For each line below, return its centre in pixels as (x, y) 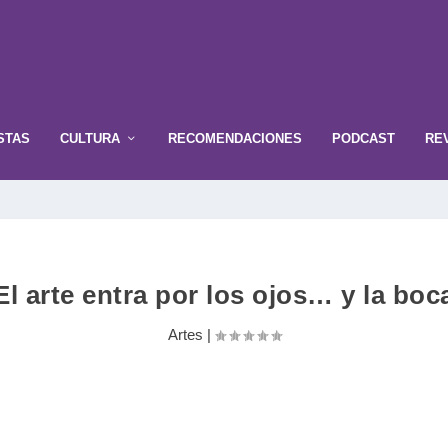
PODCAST (363, 138)
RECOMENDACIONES (235, 138)
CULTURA (90, 138)
